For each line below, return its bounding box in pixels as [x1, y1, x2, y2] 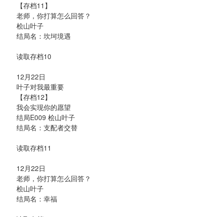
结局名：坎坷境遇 [16, 31, 71, 41]
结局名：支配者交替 [16, 122, 77, 132]
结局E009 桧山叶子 [16, 112, 75, 122]
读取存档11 [16, 142, 51, 153]
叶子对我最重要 [16, 81, 64, 92]
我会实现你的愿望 [16, 102, 71, 112]
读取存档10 [16, 51, 51, 61]
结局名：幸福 [16, 193, 57, 203]
